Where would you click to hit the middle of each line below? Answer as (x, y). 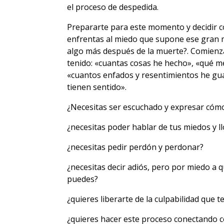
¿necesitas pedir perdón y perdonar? (135, 147)
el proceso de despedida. (113, 7)
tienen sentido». (97, 87)
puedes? (83, 179)
